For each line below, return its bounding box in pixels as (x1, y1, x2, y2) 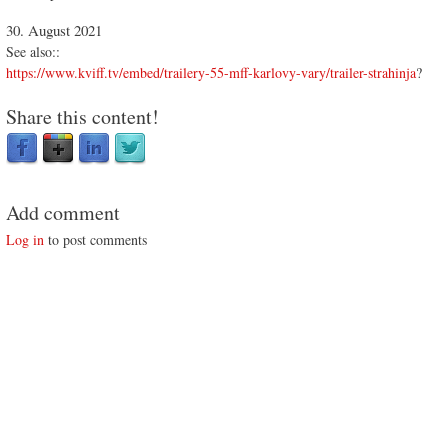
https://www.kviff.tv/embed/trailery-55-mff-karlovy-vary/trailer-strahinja (6, 63, 416, 83)
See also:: (6, 42, 60, 62)
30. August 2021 (6, 20, 102, 41)
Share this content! (6, 103, 159, 131)
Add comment (6, 199, 120, 227)
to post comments (44, 230, 147, 250)
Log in (6, 230, 44, 250)
